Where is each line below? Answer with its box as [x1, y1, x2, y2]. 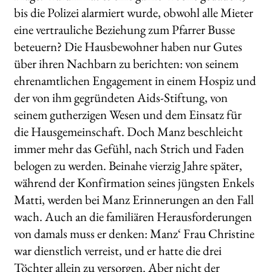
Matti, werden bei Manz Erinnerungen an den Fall [13, 191, 254, 208]
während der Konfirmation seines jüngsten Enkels [13, 174, 254, 191]
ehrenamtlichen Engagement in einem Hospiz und [13, 72, 256, 89]
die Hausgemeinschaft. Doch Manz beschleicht [13, 123, 243, 140]
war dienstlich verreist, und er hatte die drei [13, 242, 222, 259]
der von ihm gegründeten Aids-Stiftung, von [13, 89, 228, 106]
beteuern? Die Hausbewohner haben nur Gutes [13, 38, 242, 55]
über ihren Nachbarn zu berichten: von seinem [13, 55, 239, 72]
